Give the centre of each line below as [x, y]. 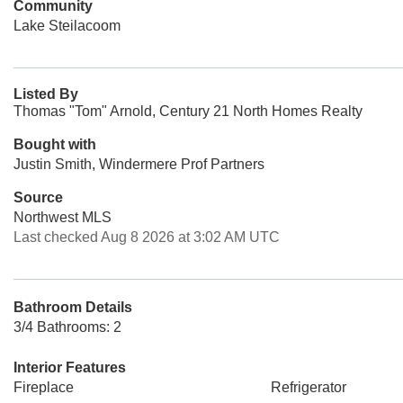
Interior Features [70, 367]
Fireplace [44, 387]
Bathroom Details [73, 307]
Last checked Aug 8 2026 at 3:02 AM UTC [147, 237]
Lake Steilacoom [67, 26]
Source [38, 197]
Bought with [55, 144]
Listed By [46, 94]
